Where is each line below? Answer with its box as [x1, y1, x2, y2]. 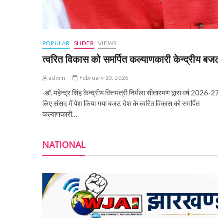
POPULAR [42, 39, 70, 47]
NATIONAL [42, 138, 85, 150]
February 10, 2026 [78, 73, 129, 81]
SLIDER [73, 39, 94, 47]
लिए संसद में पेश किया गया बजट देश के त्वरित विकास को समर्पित [42, 98, 200, 108]
